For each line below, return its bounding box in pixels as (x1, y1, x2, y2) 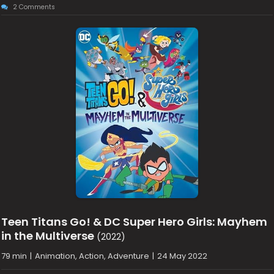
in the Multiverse (1, 228, 95, 244)
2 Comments (13, 2, 56, 12)
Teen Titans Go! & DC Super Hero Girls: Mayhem (1, 214, 268, 230)
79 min (1, 250, 28, 262)
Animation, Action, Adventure (35, 250, 150, 262)
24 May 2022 (157, 250, 208, 262)
